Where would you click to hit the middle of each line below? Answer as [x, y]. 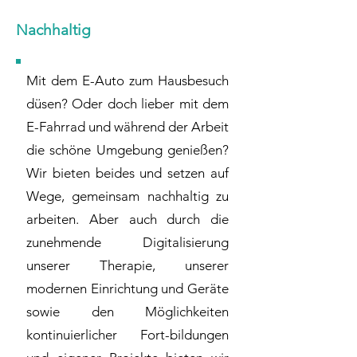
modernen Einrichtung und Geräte [127, 288]
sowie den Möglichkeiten [127, 312]
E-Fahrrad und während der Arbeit [127, 127]
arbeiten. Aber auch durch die [127, 219]
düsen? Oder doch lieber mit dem [127, 104]
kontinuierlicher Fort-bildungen [127, 335]
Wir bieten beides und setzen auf [127, 173]
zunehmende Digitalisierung [127, 242]
